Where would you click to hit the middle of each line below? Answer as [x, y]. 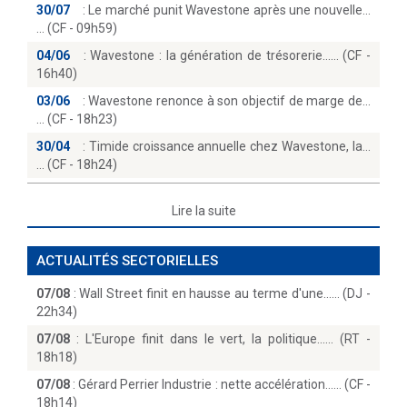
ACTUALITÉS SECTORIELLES [127, 261]
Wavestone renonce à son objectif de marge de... [230, 101]
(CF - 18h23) [77, 119]
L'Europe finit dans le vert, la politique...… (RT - [228, 339]
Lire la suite [203, 211]
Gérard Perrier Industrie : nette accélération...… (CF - [225, 384]
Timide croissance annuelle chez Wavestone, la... [230, 146]
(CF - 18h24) [77, 164]
